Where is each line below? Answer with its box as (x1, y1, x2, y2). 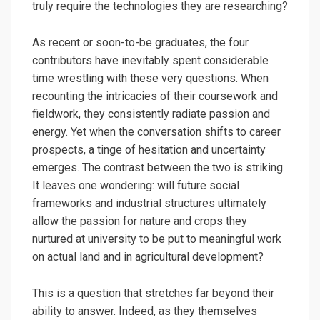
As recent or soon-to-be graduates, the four (32, 36, 249, 50)
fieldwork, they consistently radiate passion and (32, 107, 270, 121)
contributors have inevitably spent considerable (32, 54, 269, 68)
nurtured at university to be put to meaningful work (32, 232, 281, 246)
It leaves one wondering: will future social (32, 179, 239, 193)
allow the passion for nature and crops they (32, 214, 247, 229)
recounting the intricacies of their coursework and (32, 89, 278, 104)
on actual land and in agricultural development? (32, 250, 264, 264)
